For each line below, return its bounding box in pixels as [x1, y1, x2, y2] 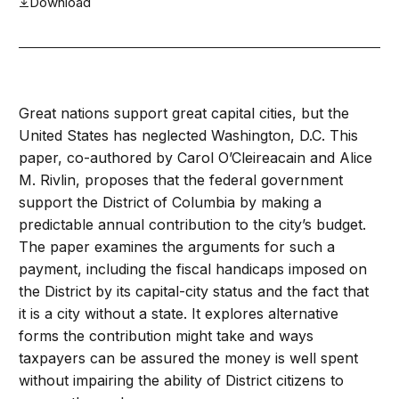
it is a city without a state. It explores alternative [19, 305, 339, 322]
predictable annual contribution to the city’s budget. [19, 216, 367, 233]
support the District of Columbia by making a [19, 193, 322, 211]
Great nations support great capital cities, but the [19, 104, 350, 122]
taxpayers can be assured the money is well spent [19, 349, 359, 367]
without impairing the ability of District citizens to [19, 371, 345, 389]
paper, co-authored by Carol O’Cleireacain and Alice [19, 149, 373, 167]
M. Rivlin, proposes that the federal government [19, 171, 344, 189]
